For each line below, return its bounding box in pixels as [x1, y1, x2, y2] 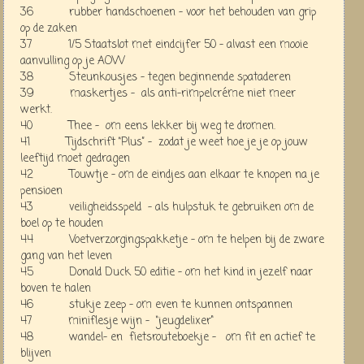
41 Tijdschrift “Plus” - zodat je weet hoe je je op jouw [20, 133, 308, 151]
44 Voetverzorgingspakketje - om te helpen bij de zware [20, 231, 324, 249]
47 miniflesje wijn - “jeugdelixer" [20, 312, 214, 330]
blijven [20, 344, 51, 362]
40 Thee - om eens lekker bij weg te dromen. [20, 117, 275, 135]
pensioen [20, 182, 63, 200]
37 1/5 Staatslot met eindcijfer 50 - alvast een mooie [20, 36, 308, 54]
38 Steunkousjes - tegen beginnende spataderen [20, 68, 291, 86]
